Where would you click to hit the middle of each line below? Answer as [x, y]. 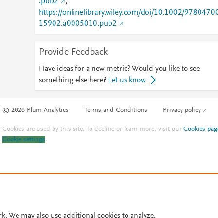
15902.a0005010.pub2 [78, 24]
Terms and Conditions [116, 111]
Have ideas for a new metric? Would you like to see [119, 69]
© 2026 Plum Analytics [36, 111]
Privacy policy [182, 111]
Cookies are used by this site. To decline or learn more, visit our [93, 130]
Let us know [127, 80]
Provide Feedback [73, 52]
